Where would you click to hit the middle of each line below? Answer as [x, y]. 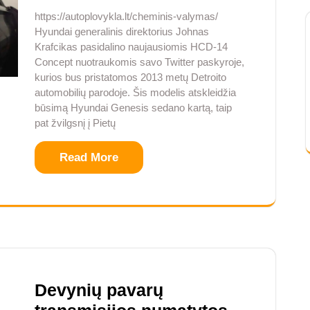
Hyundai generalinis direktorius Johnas [122, 32]
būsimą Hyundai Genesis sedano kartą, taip [133, 108]
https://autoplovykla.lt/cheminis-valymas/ [126, 17]
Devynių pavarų [99, 290]
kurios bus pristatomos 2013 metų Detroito [130, 77]
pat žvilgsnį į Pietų [75, 123]
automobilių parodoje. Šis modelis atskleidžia [135, 93]
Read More [89, 158]
